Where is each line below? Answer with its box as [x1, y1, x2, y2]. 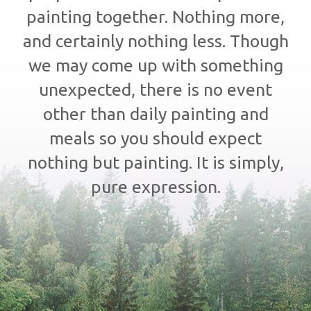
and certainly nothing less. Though [22, 31, 289, 51]
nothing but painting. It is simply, [27, 152, 284, 172]
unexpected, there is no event [39, 79, 272, 99]
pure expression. [90, 176, 221, 196]
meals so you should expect [49, 128, 262, 148]
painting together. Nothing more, [26, 6, 285, 26]
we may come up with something [28, 55, 283, 75]
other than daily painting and [42, 103, 269, 124]
